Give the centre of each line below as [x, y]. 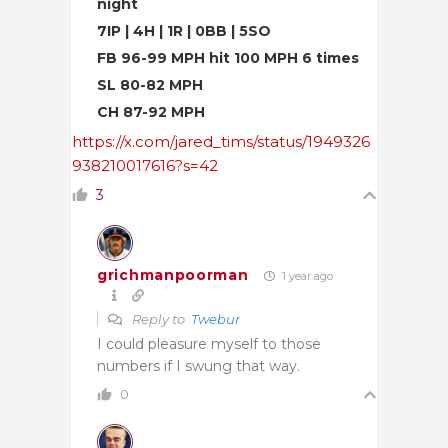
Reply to [160, 318]
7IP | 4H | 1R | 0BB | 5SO [184, 30]
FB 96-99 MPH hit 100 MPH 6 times [228, 57]
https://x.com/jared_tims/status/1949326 [221, 141]
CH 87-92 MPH [151, 111]
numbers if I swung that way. [198, 365]
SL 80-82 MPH [150, 84]
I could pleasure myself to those [209, 343]
